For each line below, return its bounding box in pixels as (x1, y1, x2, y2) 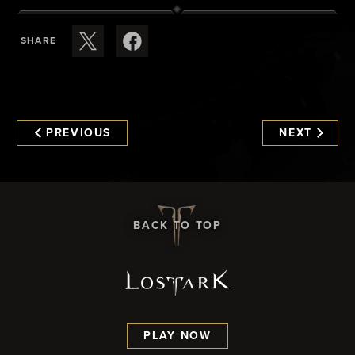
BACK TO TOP (133, 219, 222, 231)
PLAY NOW (143, 330, 212, 342)
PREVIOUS (46, 128, 112, 139)
